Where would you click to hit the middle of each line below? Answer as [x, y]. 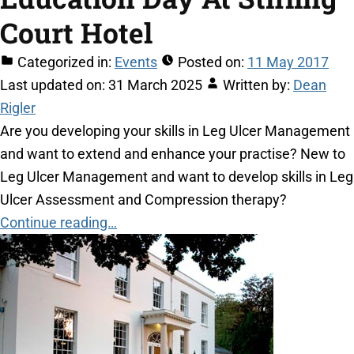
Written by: [256, 85]
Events [136, 62]
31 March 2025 [155, 85]
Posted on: [211, 62]
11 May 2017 [288, 62]
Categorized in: [64, 62]
